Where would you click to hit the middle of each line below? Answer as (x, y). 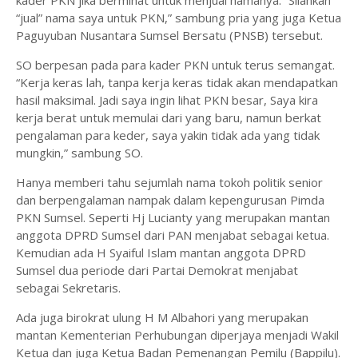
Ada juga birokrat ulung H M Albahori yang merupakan (162, 318)
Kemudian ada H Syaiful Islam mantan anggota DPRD (161, 253)
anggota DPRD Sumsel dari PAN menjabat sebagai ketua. (173, 235)
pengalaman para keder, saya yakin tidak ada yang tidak (168, 135)
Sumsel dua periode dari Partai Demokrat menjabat (157, 270)
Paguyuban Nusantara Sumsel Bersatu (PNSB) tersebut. (171, 36)
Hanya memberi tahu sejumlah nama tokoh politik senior (169, 183)
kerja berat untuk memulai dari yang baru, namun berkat (169, 118)
